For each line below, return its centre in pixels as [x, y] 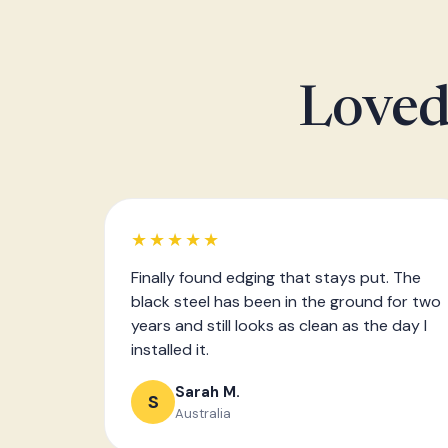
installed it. [170, 349]
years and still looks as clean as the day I [279, 325]
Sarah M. [207, 391]
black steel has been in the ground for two [286, 301]
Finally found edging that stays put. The [276, 277]
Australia [203, 413]
